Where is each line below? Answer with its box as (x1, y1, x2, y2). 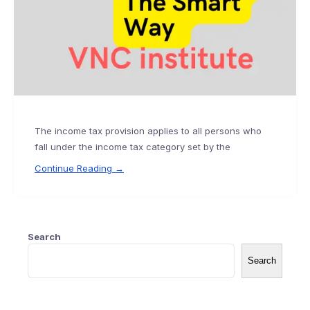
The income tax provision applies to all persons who (35, 125, 262, 137)
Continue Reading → (35, 163, 124, 174)
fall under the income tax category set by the (35, 141, 230, 153)
